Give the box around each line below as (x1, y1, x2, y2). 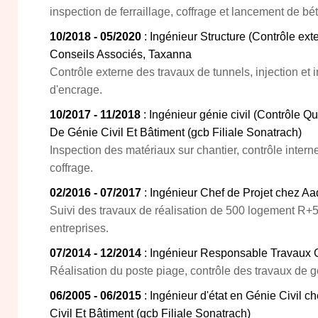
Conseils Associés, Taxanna (50, 48, 192, 60)
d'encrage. (50, 84, 102, 96)
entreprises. (50, 222, 109, 234)
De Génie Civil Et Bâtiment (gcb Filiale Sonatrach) (50, 126, 302, 138)
